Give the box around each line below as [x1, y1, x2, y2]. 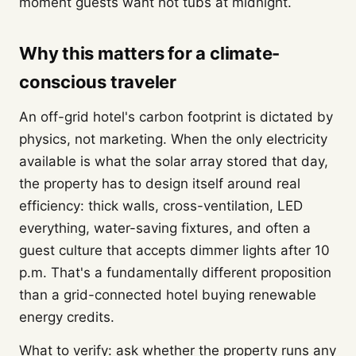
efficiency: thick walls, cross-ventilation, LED [19, 198, 303, 214]
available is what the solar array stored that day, [19, 153, 328, 169]
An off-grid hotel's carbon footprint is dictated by [19, 109, 333, 125]
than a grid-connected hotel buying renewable [19, 287, 316, 303]
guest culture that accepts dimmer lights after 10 [19, 242, 330, 258]
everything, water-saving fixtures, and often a [19, 220, 311, 236]
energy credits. [19, 309, 114, 325]
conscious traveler [19, 72, 177, 92]
